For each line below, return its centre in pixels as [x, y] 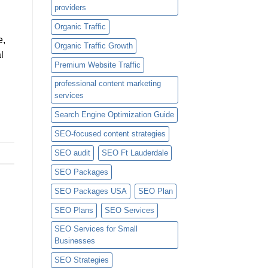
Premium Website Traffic [97, 65]
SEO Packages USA [90, 191]
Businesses [74, 241]
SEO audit [72, 153]
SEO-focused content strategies [110, 134]
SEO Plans [74, 211]
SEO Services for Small [96, 229]
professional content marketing [107, 84]
